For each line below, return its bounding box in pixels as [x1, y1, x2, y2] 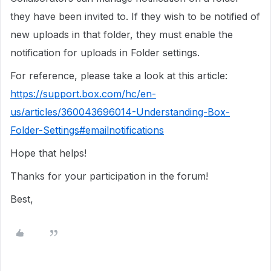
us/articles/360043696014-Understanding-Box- [10, 106, 230, 118]
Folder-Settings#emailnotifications [10, 124, 164, 136]
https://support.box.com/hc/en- [10, 88, 156, 100]
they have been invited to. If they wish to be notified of [10, 10, 260, 22]
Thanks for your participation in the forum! [10, 170, 208, 182]
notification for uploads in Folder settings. [10, 47, 200, 59]
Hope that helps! [10, 147, 87, 159]
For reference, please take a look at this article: [10, 70, 227, 82]
